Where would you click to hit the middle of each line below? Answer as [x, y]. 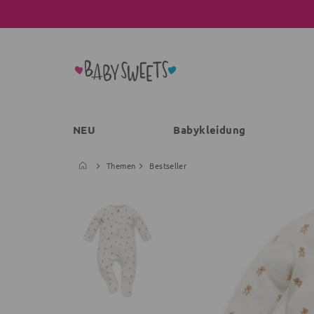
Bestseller [168, 165]
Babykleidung [210, 130]
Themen [121, 165]
